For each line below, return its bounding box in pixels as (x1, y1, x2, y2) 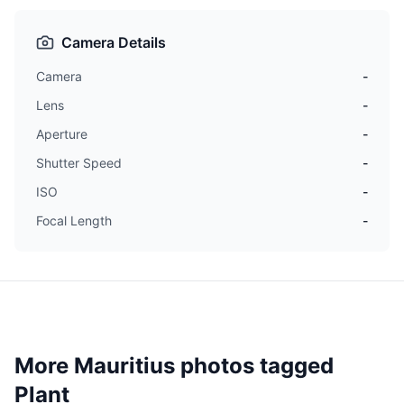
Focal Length (36, 213, 112, 229)
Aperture (36, 126, 87, 142)
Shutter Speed (36, 155, 122, 171)
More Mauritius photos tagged (14, 353, 334, 380)
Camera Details (61, 33, 166, 52)
